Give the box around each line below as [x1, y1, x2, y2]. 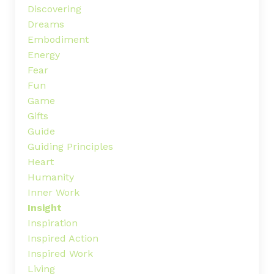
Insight [28, 202, 62, 214]
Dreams [28, 18, 64, 31]
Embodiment [28, 34, 89, 46]
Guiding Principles [28, 141, 113, 153]
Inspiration [28, 217, 78, 229]
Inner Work [28, 187, 80, 199]
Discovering [28, 3, 81, 15]
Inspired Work [28, 248, 93, 260]
